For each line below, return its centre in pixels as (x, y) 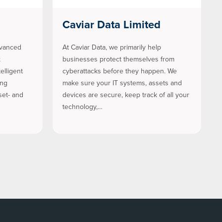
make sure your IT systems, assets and (122, 83)
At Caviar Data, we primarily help (112, 47)
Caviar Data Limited (111, 24)
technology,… (83, 107)
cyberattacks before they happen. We (120, 71)
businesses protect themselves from (118, 59)
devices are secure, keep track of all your (126, 95)
